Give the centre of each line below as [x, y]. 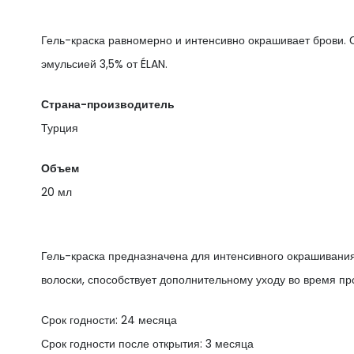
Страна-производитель [108, 104]
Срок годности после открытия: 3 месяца [147, 343]
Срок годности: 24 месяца [109, 320]
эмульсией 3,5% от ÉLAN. [104, 64]
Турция [60, 128]
